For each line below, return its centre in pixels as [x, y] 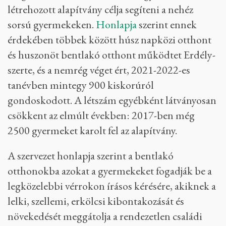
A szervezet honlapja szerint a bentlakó [91, 156]
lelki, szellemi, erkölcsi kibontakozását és [96, 201]
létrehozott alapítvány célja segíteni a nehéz [100, 9]
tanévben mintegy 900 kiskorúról [81, 85]
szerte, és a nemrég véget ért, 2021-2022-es [99, 70]
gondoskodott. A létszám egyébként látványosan [112, 100]
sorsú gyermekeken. [52, 24]
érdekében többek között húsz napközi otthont [109, 40]
